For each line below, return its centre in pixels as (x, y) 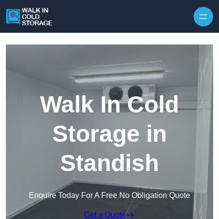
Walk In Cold (109, 105)
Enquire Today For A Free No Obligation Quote (109, 196)
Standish (109, 163)
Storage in (109, 134)
